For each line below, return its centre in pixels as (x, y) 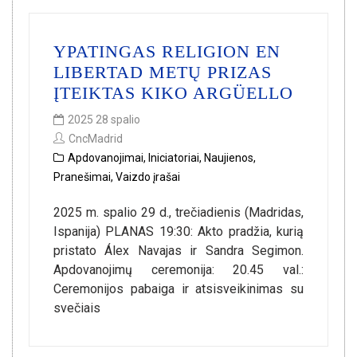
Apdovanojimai (106, 158)
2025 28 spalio (104, 120)
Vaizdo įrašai (148, 177)
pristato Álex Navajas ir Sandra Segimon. (178, 251)
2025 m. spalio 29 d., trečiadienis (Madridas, (178, 212)
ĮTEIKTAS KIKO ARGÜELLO (173, 93)
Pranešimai (82, 177)
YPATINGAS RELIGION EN (167, 51)
